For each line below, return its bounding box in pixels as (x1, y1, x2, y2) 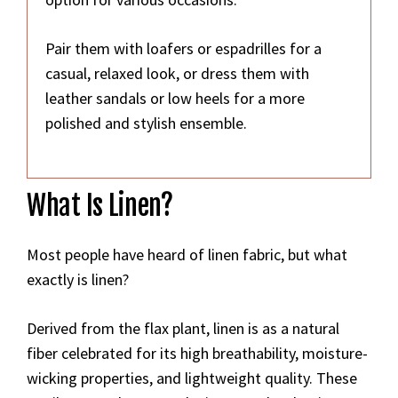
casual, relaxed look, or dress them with (45, 63, 309, 84)
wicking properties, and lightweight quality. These (27, 368, 357, 388)
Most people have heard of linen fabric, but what (27, 244, 347, 265)
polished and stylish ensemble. (45, 113, 247, 133)
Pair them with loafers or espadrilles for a (45, 38, 322, 59)
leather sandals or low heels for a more (45, 88, 305, 108)
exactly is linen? (27, 269, 129, 290)
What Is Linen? (27, 189, 173, 222)
